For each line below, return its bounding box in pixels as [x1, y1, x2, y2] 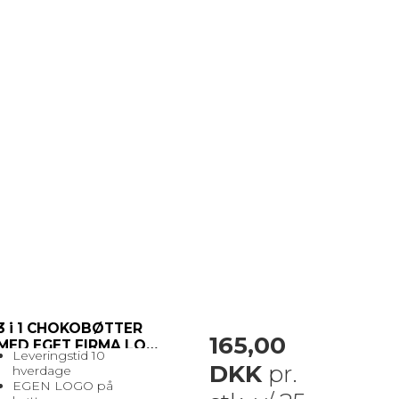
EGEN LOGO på [12, 378, 113, 395]
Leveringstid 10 [12, 347, 105, 364]
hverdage [12, 362, 75, 379]
